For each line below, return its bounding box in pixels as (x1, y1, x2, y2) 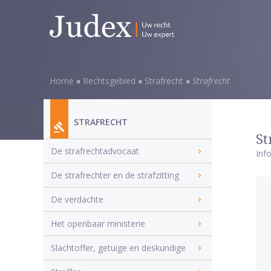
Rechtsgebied (83, 75, 135, 87)
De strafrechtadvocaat (51, 145, 139, 157)
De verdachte (51, 194, 103, 205)
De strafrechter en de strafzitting (51, 169, 179, 181)
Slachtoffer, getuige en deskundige (51, 242, 186, 253)
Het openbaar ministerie (51, 218, 145, 229)
